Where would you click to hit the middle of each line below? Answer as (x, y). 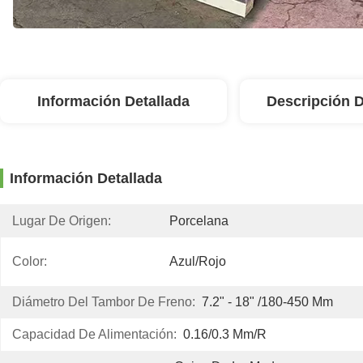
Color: (30, 261)
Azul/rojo (198, 261)
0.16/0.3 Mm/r (225, 334)
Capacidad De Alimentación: (94, 334)
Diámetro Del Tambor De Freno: (104, 302)
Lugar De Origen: (62, 221)
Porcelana (199, 221)
